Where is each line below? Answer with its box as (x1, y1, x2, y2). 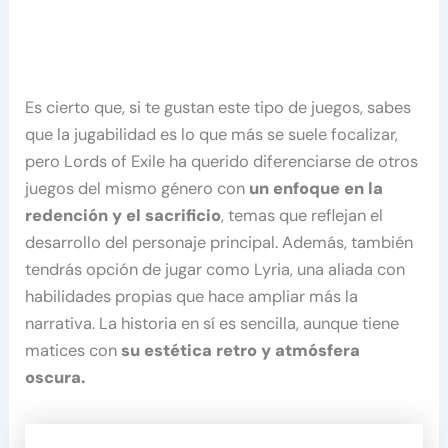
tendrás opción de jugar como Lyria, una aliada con (25, 259, 406, 281)
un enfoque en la (245, 178, 384, 200)
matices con (25, 340, 122, 362)
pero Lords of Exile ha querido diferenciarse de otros (25, 151, 419, 173)
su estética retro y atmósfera (121, 340, 361, 362)
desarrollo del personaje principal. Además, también (25, 232, 414, 254)
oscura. (25, 367, 86, 389)
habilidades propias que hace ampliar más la (25, 286, 359, 308)
